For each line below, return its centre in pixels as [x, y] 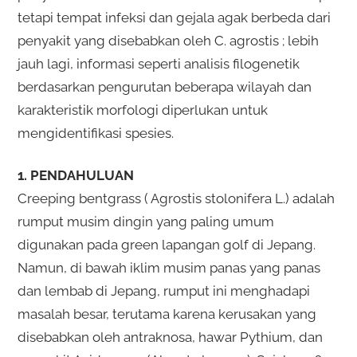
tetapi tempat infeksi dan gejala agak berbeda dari [174, 17]
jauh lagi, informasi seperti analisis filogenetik [158, 63]
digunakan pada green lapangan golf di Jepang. [166, 244]
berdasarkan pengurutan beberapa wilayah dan [164, 86]
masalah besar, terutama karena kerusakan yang [167, 314]
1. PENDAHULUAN [75, 175]
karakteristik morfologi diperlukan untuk [142, 110]
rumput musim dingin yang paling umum [145, 221]
